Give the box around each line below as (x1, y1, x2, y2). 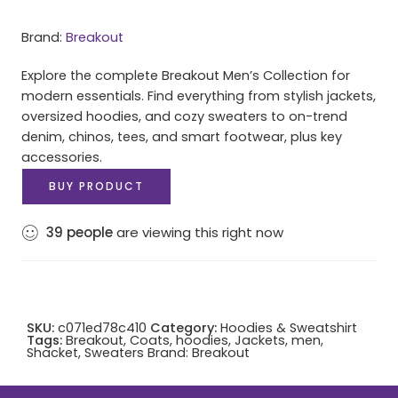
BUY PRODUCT (49, 178, 144, 194)
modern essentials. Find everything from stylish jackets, (21, 86, 376, 105)
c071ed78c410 (58, 318, 147, 337)
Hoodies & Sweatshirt (220, 318, 357, 337)
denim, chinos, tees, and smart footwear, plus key (21, 127, 342, 146)
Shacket (27, 343, 78, 362)
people (67, 222, 113, 242)
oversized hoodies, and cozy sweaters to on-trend (21, 107, 347, 125)
